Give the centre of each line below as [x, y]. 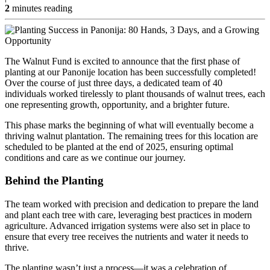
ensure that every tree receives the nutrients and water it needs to [127, 236]
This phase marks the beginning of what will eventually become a [129, 125]
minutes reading [41, 8]
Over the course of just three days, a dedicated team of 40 [114, 83]
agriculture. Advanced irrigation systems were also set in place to [127, 225]
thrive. [17, 247]
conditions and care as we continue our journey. [95, 157]
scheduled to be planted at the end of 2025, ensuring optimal [119, 146]
